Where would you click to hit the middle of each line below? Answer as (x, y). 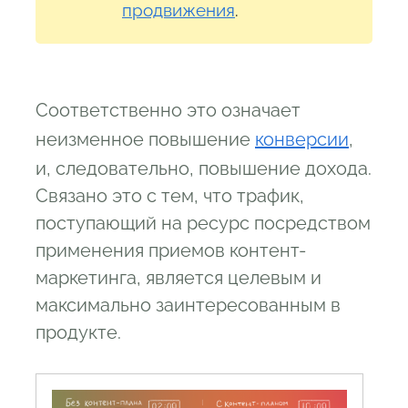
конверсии (302, 140)
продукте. (78, 333)
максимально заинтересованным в (188, 306)
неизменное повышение (145, 140)
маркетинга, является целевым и (178, 278)
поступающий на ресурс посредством (203, 224)
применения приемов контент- (171, 251)
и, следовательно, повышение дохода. (204, 169)
